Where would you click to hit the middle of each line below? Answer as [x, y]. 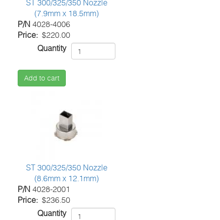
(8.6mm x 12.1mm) [67, 179]
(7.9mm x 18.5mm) [67, 14]
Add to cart [42, 78]
